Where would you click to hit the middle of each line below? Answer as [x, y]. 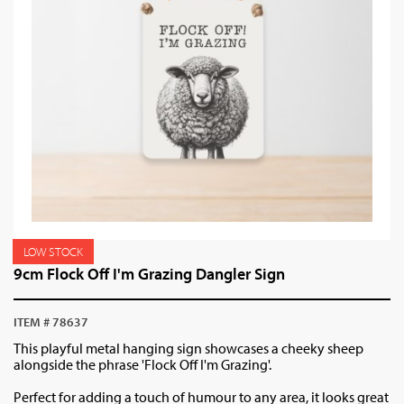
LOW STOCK [53, 252]
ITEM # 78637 [51, 322]
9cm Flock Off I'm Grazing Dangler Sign [149, 274]
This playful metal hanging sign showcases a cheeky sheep [188, 348]
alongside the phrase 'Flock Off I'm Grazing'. [142, 364]
